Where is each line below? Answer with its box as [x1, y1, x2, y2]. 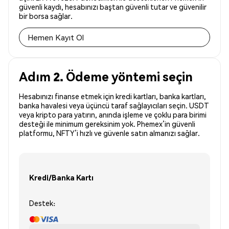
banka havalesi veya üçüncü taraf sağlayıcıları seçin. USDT [19, 101, 209, 110]
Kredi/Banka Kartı [29, 172, 94, 182]
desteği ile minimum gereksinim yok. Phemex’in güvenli [19, 119, 195, 129]
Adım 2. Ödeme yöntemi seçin [19, 68, 193, 85]
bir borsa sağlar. [19, 11, 73, 21]
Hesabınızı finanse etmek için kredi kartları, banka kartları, [19, 91, 206, 101]
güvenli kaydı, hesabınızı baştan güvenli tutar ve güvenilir [19, 2, 207, 12]
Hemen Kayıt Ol [28, 32, 84, 43]
